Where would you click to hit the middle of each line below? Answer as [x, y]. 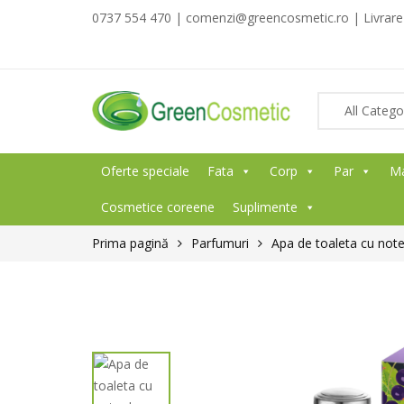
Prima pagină [130, 243]
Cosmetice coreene [158, 207]
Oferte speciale [145, 171]
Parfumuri [220, 243]
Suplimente [265, 207]
